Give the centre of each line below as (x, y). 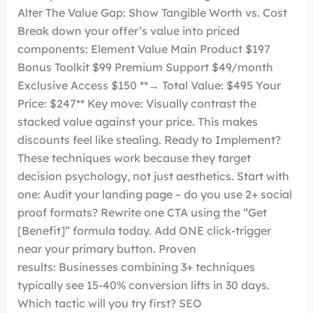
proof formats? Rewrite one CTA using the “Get (142, 212)
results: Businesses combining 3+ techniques (136, 267)
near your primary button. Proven (107, 249)
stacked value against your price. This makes (137, 122)
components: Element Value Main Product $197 (144, 49)
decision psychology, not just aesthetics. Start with (153, 176)
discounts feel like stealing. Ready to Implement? (149, 140)
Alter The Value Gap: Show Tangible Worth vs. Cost (152, 13)
